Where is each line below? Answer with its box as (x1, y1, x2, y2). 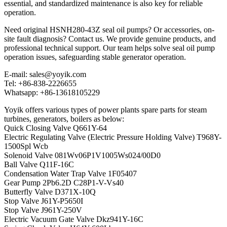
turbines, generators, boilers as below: (4, 114, 124, 123)
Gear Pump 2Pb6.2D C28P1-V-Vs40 (4, 178, 124, 187)
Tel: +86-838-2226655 (4, 79, 77, 88)
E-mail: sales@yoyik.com (4, 69, 86, 79)
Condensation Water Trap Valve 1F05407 (4, 169, 137, 178)
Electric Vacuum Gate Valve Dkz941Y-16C (4, 214, 143, 223)
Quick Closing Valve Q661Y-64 (4, 123, 107, 132)
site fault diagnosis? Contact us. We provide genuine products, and (4, 34, 216, 43)
